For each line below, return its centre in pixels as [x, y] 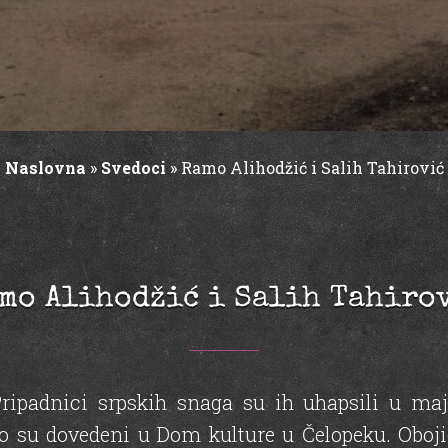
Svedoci [133, 168]
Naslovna [45, 168]
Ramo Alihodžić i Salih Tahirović [312, 168]
